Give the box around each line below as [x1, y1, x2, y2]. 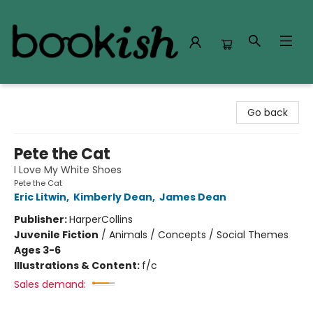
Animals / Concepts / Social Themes [109, 228, 289, 242]
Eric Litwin [14, 190, 66, 204]
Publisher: [14, 212, 69, 226]
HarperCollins [69, 212, 133, 226]
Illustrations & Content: [14, 259, 142, 272]
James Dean [159, 190, 226, 204]
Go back [247, 105, 288, 119]
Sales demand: [14, 277, 86, 291]
